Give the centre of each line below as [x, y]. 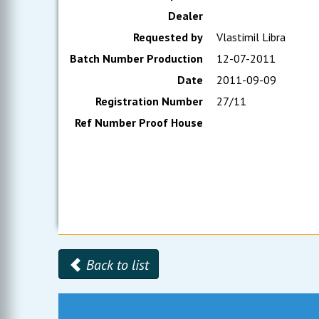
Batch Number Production [137, 58]
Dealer [186, 16]
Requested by [168, 37]
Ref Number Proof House [139, 122]
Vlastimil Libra [250, 37]
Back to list [116, 265]
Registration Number [150, 101]
